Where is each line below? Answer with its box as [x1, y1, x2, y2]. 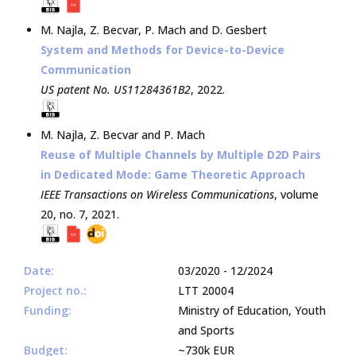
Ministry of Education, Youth [178, 302, 326, 318]
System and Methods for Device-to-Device [41, 41, 284, 57]
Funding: [24, 302, 72, 318]
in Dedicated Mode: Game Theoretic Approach [41, 166, 305, 182]
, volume [274, 186, 319, 202]
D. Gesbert [211, 21, 267, 37]
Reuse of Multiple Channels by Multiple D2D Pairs [41, 146, 321, 162]
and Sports [178, 322, 234, 338]
